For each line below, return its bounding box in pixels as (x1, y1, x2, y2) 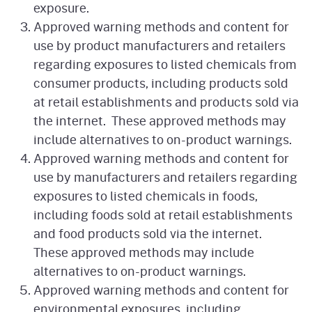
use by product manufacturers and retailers (33, 36, 286, 55)
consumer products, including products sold (33, 74, 288, 93)
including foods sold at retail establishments (33, 205, 292, 224)
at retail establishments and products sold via (33, 93, 299, 111)
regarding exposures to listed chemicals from (33, 55, 297, 74)
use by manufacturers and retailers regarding (33, 168, 297, 187)
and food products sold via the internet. (33, 224, 265, 243)
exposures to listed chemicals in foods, (33, 187, 258, 205)
